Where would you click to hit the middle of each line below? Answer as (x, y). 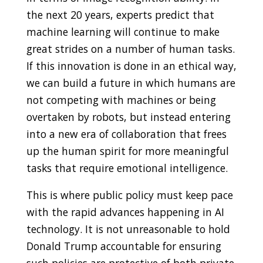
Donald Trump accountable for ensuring (124, 246)
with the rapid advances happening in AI (125, 212)
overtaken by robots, (78, 117)
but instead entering (180, 117)
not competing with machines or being (121, 100)
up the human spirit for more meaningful (127, 151)
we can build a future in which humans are (131, 82)
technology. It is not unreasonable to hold (128, 229)
